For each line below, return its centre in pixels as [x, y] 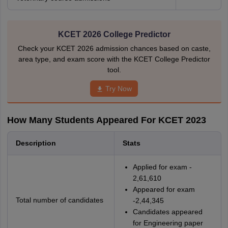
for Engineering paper [168, 223]
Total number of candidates [59, 200]
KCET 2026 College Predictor [114, 34]
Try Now [119, 89]
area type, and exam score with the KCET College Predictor [114, 59]
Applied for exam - [162, 167]
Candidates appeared [167, 212]
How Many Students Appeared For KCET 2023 [106, 120]
